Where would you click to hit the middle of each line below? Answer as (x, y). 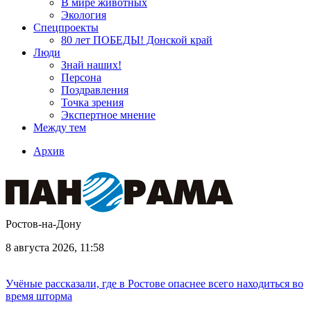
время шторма (39, 296)
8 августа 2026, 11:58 (55, 247)
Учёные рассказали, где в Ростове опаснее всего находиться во (154, 284)
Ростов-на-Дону (43, 224)
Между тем (60, 127)
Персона (81, 77)
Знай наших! (91, 65)
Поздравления (95, 90)
